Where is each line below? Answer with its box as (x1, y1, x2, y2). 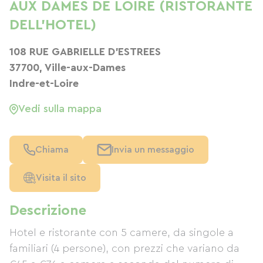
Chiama (35, 145, 69, 154)
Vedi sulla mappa (18, 103, 102, 114)
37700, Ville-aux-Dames (9, 62, 126, 73)
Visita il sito (36, 173, 86, 183)
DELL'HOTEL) (9, 18, 96, 32)
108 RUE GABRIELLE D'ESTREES (9, 46, 161, 57)
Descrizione (9, 204, 86, 218)
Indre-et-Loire (9, 78, 79, 89)
